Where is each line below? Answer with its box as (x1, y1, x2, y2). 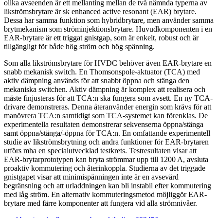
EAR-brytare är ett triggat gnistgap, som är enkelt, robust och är (4, 33, 199, 42)
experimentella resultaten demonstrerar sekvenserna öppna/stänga (4, 120, 203, 128)
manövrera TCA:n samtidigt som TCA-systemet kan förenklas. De (4, 111, 208, 120)
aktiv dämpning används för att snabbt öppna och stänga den (4, 76, 189, 85)
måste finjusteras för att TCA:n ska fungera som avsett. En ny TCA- (4, 93, 213, 102)
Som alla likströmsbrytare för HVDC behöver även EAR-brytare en (4, 58, 212, 67)
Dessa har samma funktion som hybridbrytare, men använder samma (4, 16, 214, 24)
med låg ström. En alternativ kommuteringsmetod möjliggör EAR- (4, 190, 207, 199)
